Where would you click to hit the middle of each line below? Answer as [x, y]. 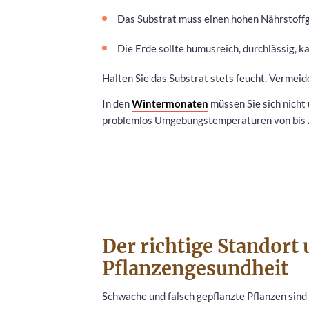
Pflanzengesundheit [195, 268]
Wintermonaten [170, 103]
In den [117, 103]
